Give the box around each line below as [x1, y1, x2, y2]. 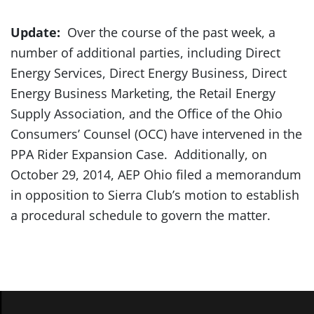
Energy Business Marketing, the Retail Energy [11, 85, 275, 102]
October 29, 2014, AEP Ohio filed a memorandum [11, 166, 301, 183]
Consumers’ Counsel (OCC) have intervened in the [11, 125, 302, 142]
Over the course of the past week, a [67, 24, 275, 41]
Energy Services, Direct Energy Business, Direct [11, 64, 287, 81]
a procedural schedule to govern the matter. [11, 207, 271, 224]
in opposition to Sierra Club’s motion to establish [11, 186, 299, 203]
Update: [11, 24, 67, 41]
